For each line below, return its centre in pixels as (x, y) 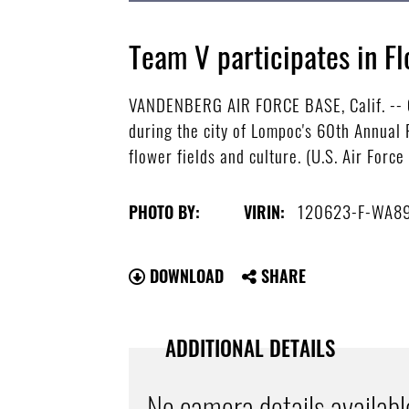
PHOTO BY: (165, 211)
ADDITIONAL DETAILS (251, 347)
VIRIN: (265, 211)
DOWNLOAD (185, 275)
